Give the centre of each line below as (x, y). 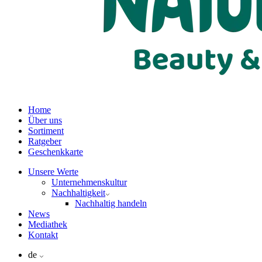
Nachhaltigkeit (78, 193)
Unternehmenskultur (89, 182)
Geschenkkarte (56, 152)
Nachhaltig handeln (111, 203)
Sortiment (46, 131)
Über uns (45, 120)
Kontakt (43, 235)
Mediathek (48, 224)
